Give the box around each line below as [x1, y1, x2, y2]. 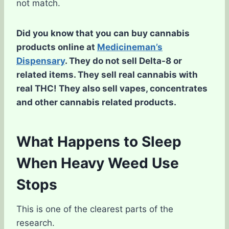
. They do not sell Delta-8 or [65, 56, 182, 66]
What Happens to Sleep [16, 133, 181, 150]
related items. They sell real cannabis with [16, 70, 198, 80]
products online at [16, 42, 97, 52]
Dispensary [16, 56, 65, 66]
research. [16, 218, 55, 228]
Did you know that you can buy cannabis [16, 28, 190, 38]
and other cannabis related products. [16, 97, 176, 107]
